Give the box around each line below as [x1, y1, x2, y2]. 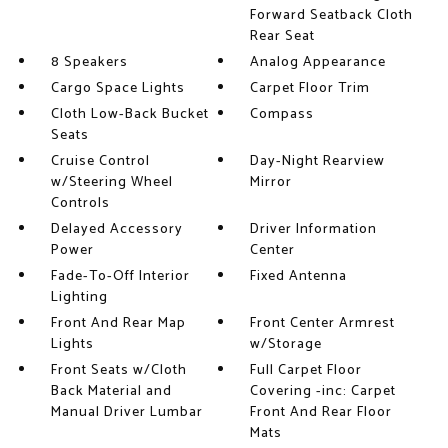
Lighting [50, 286, 108, 309]
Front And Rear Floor [250, 401, 393, 424]
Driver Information [250, 218, 378, 241]
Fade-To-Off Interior [50, 265, 190, 288]
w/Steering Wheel [50, 171, 173, 194]
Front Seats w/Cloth [50, 359, 187, 382]
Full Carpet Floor [250, 359, 363, 382]
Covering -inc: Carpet [250, 380, 397, 403]
